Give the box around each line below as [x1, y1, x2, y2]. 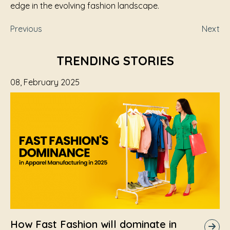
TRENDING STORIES [56, 53, 174, 68]
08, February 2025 [10, 77, 80, 87]
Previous [10, 24, 42, 34]
